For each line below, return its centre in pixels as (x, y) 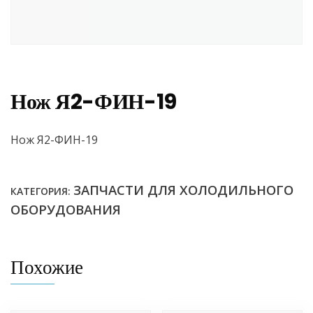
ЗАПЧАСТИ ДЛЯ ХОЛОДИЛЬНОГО (183, 190)
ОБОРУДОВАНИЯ (66, 210)
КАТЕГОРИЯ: (42, 191)
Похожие (47, 268)
